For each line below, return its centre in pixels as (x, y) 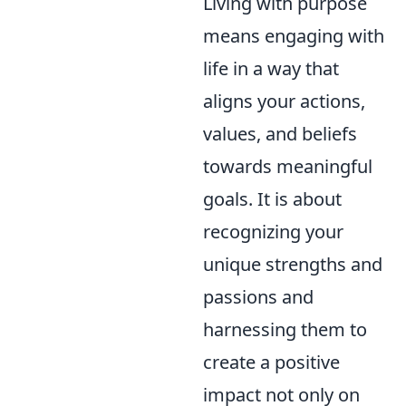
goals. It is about (272, 198)
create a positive (271, 362)
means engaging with (294, 35)
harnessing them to (285, 329)
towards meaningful (288, 166)
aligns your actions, (284, 101)
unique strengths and (293, 264)
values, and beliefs (280, 133)
